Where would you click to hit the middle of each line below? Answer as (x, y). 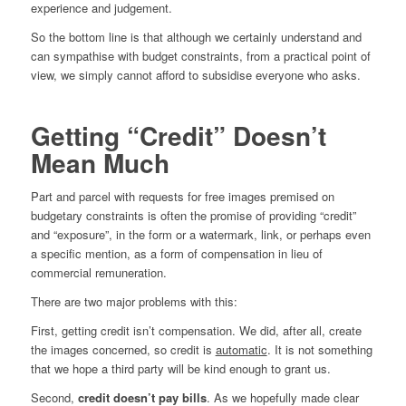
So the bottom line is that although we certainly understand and (196, 36)
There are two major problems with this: (134, 301)
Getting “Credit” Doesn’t (178, 135)
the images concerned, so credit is (123, 349)
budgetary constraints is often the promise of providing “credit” (193, 215)
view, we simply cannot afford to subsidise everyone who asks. (195, 74)
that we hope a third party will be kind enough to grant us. (180, 368)
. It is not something (319, 349)
